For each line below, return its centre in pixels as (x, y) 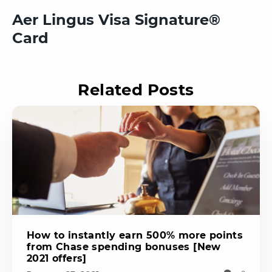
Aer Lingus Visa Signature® (116, 19)
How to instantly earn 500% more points (135, 235)
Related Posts (136, 90)
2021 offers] (57, 258)
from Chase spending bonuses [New (124, 246)
